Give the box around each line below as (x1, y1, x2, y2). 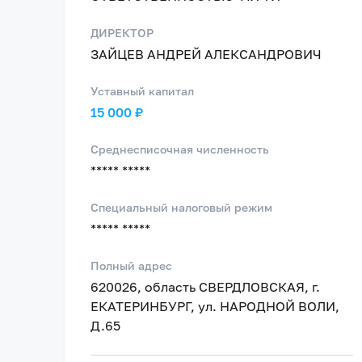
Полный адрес (90, 259, 172, 272)
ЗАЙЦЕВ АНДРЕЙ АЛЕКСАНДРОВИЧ (90, 46, 322, 62)
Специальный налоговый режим (90, 200, 272, 214)
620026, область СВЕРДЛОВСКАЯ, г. (90, 279, 320, 295)
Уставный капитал (90, 84, 194, 98)
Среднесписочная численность (90, 142, 269, 156)
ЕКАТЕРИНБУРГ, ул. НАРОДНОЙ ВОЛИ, (90, 298, 339, 314)
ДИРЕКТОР (90, 26, 154, 40)
